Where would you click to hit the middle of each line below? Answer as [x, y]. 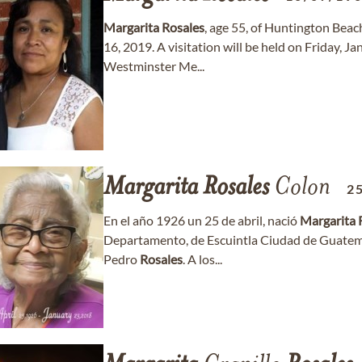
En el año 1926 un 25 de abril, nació [202, 220]
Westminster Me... [154, 66]
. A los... [202, 259]
